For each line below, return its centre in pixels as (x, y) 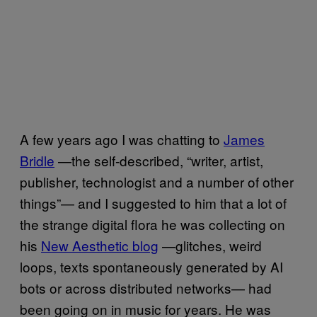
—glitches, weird (210, 246)
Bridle (37, 161)
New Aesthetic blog (100, 246)
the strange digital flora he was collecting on (152, 224)
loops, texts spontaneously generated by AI (151, 267)
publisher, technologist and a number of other (157, 182)
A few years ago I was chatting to (122, 139)
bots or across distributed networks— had (146, 288)
